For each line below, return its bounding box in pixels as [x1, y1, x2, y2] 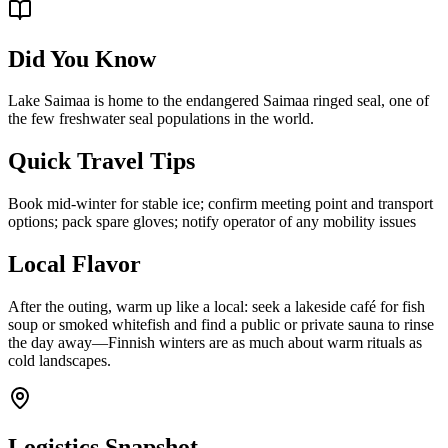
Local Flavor [8, 251, 141, 278]
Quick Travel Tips [8, 148, 195, 175]
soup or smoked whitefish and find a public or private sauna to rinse [8, 316, 434, 334]
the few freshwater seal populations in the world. [8, 110, 314, 128]
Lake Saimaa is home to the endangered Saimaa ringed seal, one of [8, 92, 429, 110]
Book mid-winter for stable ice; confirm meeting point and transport [8, 195, 433, 213]
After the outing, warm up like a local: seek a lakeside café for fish [8, 298, 425, 316]
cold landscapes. [8, 352, 111, 370]
